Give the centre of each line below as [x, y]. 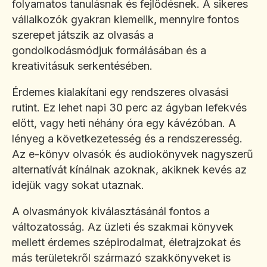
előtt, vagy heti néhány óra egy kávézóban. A [124, 123]
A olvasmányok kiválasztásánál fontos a [111, 212]
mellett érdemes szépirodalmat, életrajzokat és [126, 243]
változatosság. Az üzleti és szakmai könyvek [123, 227]
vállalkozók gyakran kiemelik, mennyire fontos [125, 20]
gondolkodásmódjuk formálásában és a [109, 51]
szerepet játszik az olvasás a [83, 35]
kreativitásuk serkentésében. [82, 66]
